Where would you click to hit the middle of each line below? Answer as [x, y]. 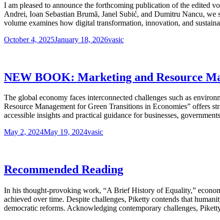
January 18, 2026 [81, 39]
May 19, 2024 [66, 132]
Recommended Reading [64, 170]
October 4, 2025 [29, 39]
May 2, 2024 [24, 132]
